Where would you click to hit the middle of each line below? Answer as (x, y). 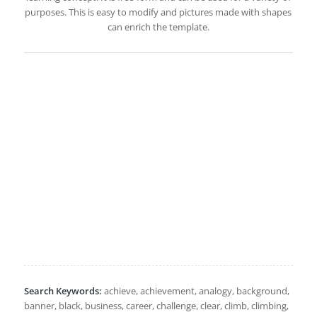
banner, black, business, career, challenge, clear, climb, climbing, (156, 305)
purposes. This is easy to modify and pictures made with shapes (158, 12)
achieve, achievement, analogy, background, (195, 290)
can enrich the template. (158, 27)
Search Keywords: (63, 290)
